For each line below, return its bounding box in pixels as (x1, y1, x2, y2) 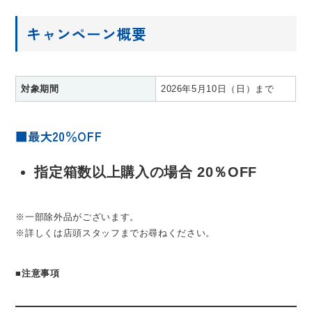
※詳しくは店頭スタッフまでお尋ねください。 (15, 227, 216, 238)
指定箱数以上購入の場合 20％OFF (34, 164, 258, 180)
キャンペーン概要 (26, 23, 148, 45)
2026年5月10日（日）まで (160, 84, 274, 95)
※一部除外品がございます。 (15, 211, 139, 222)
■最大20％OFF (15, 127, 114, 146)
